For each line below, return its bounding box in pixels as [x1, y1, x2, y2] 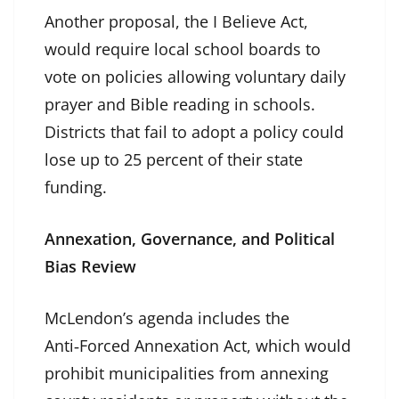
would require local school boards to [45, 38, 321, 61]
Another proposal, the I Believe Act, [45, 11, 308, 33]
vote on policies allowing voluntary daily [45, 66, 346, 88]
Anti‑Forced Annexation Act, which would [45, 335, 351, 357]
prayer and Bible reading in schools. [45, 94, 315, 116]
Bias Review [45, 256, 136, 278]
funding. [45, 176, 107, 199]
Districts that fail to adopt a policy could [45, 121, 344, 143]
